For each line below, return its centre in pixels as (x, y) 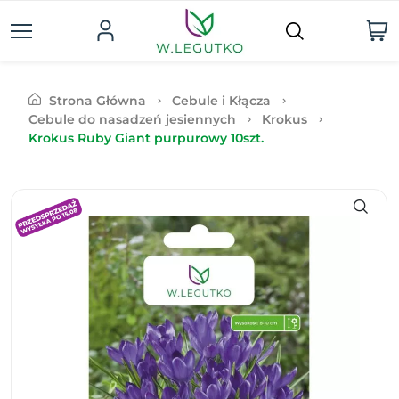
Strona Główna (98, 101)
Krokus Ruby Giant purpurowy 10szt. (146, 138)
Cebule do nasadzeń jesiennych (132, 119)
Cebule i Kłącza (221, 101)
